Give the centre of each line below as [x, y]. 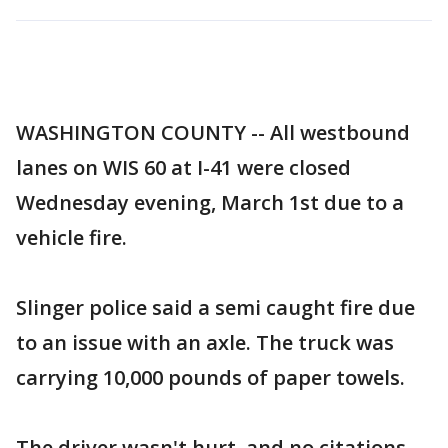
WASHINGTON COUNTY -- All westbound [213, 132]
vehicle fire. [71, 237]
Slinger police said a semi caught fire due [215, 307]
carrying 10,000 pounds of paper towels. [210, 377]
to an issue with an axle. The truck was [205, 342]
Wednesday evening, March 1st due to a [210, 202]
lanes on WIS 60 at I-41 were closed [183, 167]
